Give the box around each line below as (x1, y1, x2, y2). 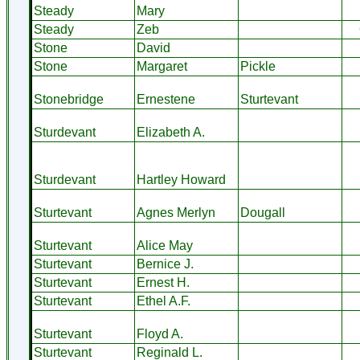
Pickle (239, 59, 276, 73)
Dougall (239, 206, 285, 219)
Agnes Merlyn (136, 206, 215, 219)
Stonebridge (33, 92, 104, 106)
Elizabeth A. (136, 125, 205, 139)
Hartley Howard (136, 173, 226, 186)
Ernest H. (136, 276, 190, 289)
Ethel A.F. (136, 294, 190, 308)
